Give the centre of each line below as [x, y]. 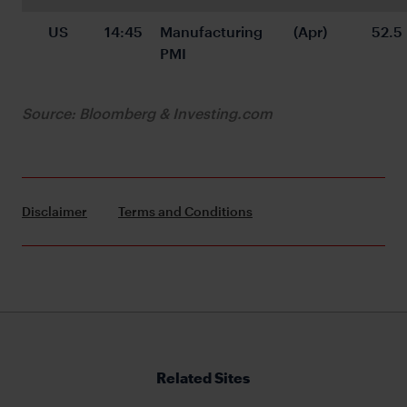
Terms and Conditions [185, 211]
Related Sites [203, 377]
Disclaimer [55, 211]
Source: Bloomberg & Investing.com [147, 113]
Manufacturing [213, 31]
